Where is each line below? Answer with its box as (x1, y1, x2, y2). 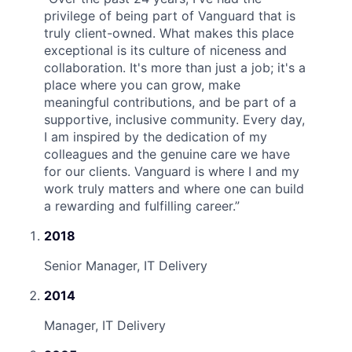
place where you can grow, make (44, 76, 240, 93)
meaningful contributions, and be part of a (44, 93, 296, 110)
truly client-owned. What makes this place (44, 24, 294, 41)
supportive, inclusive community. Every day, (44, 111, 305, 127)
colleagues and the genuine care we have (44, 145, 290, 162)
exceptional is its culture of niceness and (44, 42, 287, 58)
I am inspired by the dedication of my (44, 128, 267, 145)
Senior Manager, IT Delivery (44, 257, 207, 273)
